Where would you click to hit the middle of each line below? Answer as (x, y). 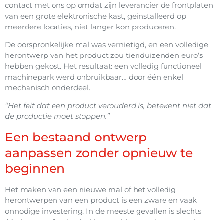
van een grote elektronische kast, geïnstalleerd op (96, 16)
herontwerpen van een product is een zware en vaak (101, 200)
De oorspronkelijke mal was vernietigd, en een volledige (107, 44)
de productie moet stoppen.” (57, 116)
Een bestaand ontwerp (76, 137)
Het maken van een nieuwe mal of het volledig (90, 189)
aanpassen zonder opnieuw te (99, 152)
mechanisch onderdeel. (48, 87)
